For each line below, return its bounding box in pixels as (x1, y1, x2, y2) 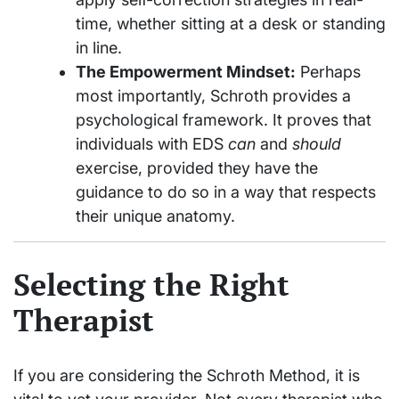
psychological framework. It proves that (76, 110, 371, 129)
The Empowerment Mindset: (76, 61, 296, 81)
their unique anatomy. (76, 206, 235, 225)
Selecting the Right (13, 264, 289, 305)
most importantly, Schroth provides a (76, 85, 351, 105)
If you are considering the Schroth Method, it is (13, 365, 360, 385)
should (292, 134, 341, 153)
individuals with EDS (76, 134, 228, 153)
